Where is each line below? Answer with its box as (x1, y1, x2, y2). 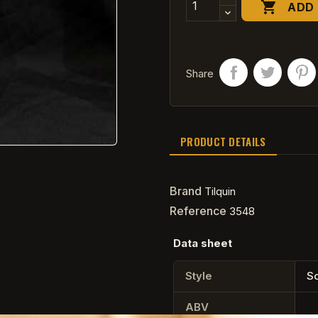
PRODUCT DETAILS (180, 133, 266, 150)
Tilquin (204, 184, 236, 198)
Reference (170, 203, 226, 218)
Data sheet (173, 236, 232, 250)
